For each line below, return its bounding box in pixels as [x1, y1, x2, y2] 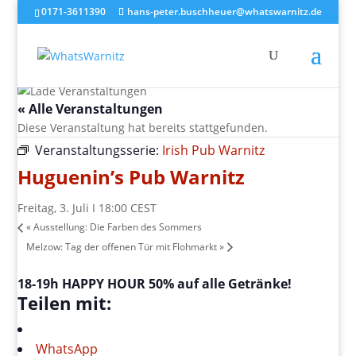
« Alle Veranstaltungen [17, 100, 164, 118]
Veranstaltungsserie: [35, 141, 163, 159]
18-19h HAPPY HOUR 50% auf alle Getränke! [17, 274, 292, 292]
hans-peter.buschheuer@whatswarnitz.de [126, 5, 322, 18]
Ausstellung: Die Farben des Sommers [31, 220, 203, 234]
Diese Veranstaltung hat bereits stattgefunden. [17, 120, 269, 135]
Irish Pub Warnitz [162, 141, 265, 159]
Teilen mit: [17, 290, 112, 315]
